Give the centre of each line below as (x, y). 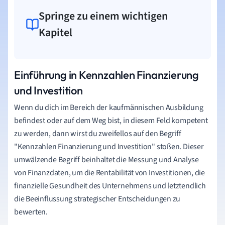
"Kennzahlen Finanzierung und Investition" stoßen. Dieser (109, 147)
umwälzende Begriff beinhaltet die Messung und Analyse (106, 160)
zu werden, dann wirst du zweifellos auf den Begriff (98, 134)
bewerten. (31, 212)
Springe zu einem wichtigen (103, 16)
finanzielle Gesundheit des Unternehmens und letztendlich (110, 186)
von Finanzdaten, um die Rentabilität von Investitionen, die (110, 173)
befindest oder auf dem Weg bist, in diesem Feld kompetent (111, 121)
